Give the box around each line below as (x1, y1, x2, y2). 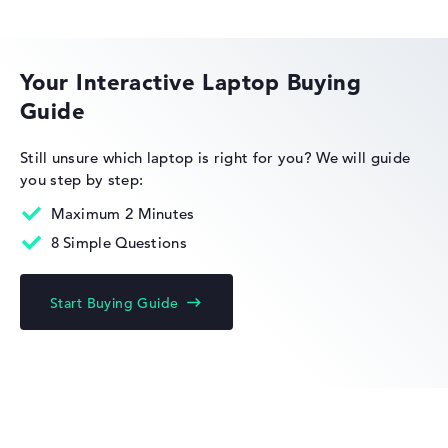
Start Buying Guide (50, 294, 179, 313)
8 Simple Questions (50, 233, 187, 253)
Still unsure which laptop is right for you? (20, 148, 317, 168)
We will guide (316, 148, 411, 168)
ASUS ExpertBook (160, 7, 288, 27)
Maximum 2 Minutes (50, 204, 195, 224)
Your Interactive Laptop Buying (20, 68, 362, 97)
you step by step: (20, 170, 144, 190)
